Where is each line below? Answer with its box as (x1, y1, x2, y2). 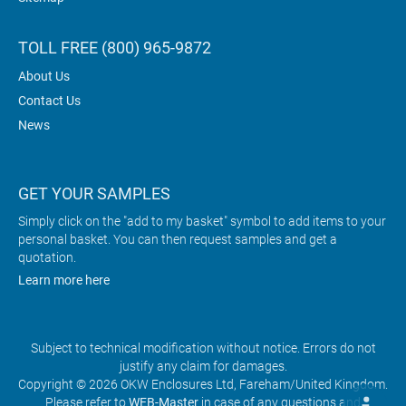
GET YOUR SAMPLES (18, 184, 170, 203)
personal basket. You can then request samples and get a (18, 232, 337, 246)
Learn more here (18, 273, 110, 287)
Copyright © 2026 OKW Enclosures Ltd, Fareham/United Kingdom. (18, 377, 388, 391)
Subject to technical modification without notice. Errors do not (30, 341, 376, 355)
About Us (18, 69, 70, 83)
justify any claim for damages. (119, 359, 287, 373)
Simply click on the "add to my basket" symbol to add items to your (18, 214, 386, 228)
